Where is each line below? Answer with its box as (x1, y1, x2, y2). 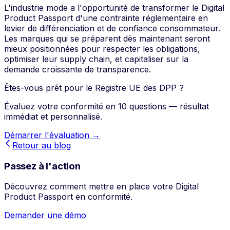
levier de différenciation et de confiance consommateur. (4, 23, 220, 33)
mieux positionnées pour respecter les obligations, (4, 43, 200, 54)
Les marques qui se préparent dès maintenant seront (4, 33, 210, 44)
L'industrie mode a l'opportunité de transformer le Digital (4, 2, 224, 13)
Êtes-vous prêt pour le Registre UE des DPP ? (4, 82, 184, 93)
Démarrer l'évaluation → (4, 129, 100, 140)
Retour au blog (12, 140, 71, 150)
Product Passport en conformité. (4, 191, 132, 202)
